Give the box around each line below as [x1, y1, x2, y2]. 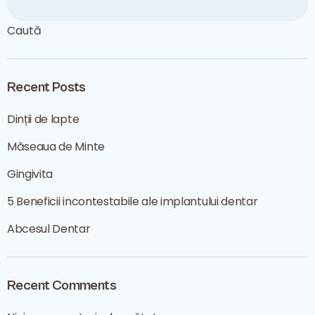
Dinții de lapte [7, 111, 79, 127]
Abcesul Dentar [7, 221, 91, 237]
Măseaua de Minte [7, 139, 105, 155]
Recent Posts [7, 79, 86, 96]
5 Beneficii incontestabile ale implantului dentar [7, 193, 258, 210]
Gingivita [7, 166, 53, 182]
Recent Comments [7, 278, 116, 294]
